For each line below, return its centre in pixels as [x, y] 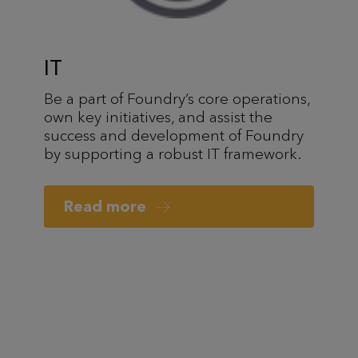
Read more [107, 206]
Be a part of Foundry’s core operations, [177, 98]
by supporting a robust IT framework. [173, 153]
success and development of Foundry [174, 135]
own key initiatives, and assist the [158, 117]
